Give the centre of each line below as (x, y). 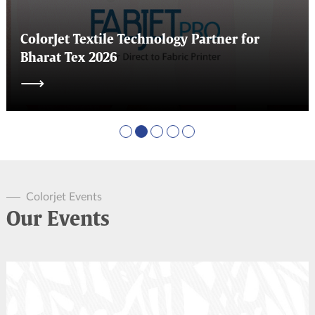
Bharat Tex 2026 (69, 58)
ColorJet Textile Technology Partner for (140, 40)
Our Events (58, 220)
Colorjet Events (64, 197)
